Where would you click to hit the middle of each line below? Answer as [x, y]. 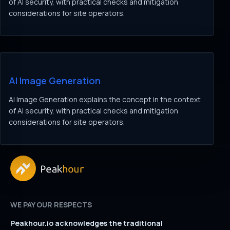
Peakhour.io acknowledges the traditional [87, 223]
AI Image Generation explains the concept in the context [105, 99]
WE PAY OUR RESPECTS [51, 205]
